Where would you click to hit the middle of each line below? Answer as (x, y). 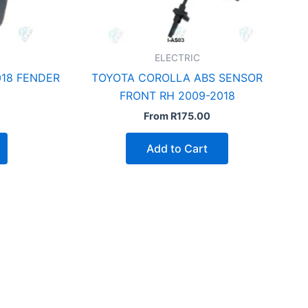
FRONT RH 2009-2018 (177, 96)
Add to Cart (177, 149)
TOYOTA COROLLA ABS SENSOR (177, 78)
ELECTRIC (177, 58)
